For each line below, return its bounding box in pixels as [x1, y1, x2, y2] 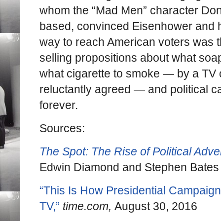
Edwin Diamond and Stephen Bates [39, 161, 219, 174]
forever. [39, 99, 78, 112]
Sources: [39, 122, 85, 135]
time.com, [63, 200, 111, 213]
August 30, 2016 [111, 200, 197, 213]
